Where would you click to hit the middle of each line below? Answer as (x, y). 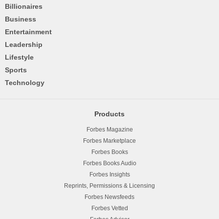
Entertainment (28, 32)
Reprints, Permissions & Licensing (109, 186)
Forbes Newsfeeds (109, 197)
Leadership (24, 45)
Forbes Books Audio (109, 164)
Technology (25, 83)
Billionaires (24, 7)
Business (21, 19)
